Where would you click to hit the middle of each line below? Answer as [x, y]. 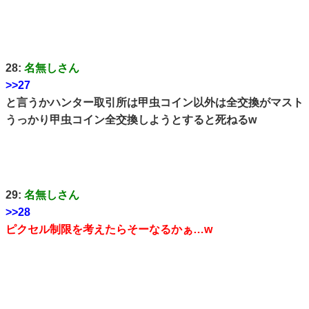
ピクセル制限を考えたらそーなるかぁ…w [114, 229]
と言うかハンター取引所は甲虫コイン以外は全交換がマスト [154, 103]
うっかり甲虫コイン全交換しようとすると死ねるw [131, 120]
